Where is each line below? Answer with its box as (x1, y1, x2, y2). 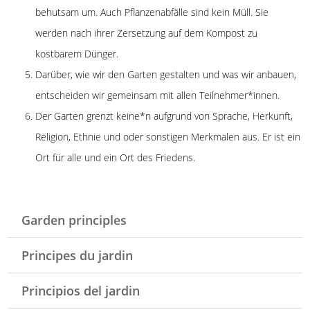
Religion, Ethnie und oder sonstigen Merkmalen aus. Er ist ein (35, 129, 301, 143)
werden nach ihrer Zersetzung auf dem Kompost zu (35, 26, 258, 39)
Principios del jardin (21, 282, 140, 299)
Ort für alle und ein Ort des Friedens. (35, 150, 196, 164)
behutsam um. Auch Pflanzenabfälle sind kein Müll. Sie (35, 5, 269, 19)
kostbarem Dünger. (35, 46, 119, 60)
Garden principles (21, 211, 127, 228)
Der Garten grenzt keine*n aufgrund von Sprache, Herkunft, (35, 109, 293, 122)
